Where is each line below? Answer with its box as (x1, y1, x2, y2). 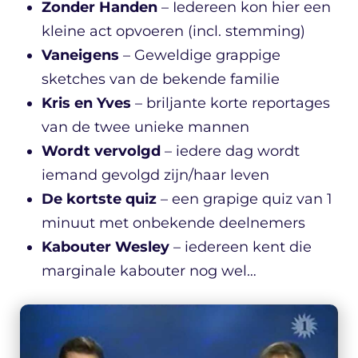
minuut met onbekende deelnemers (42, 213, 305, 232)
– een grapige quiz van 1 (157, 189, 332, 208)
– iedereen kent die (169, 237, 312, 256)
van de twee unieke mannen (42, 117, 249, 136)
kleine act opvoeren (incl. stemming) (42, 22, 305, 40)
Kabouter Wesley (42, 237, 169, 256)
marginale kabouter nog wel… (42, 261, 257, 280)
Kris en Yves (42, 93, 131, 112)
